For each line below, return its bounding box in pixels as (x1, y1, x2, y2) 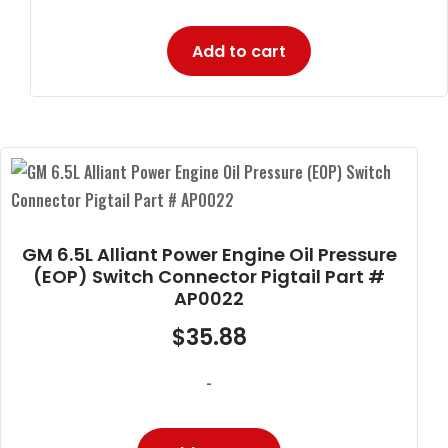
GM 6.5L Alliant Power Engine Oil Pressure (21, 241, 397, 267)
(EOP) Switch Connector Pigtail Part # (33, 263, 385, 289)
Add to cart (192, 39, 286, 63)
